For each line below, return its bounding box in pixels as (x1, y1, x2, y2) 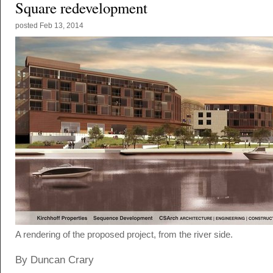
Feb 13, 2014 (40, 21, 83, 30)
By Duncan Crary (15, 254, 94, 266)
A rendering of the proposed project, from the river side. (15, 229, 233, 239)
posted (15, 21, 40, 30)
